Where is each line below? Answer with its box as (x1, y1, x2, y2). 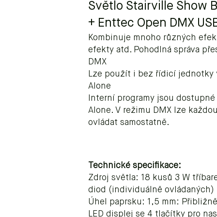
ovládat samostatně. (88, 118, 170, 127)
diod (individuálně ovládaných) (88, 186, 214, 194)
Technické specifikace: (88, 161, 181, 170)
